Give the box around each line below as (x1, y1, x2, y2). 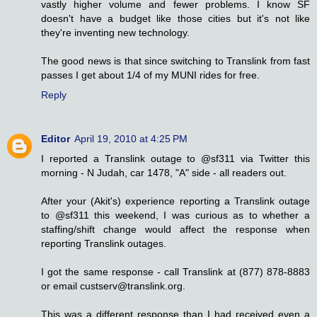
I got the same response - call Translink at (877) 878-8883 (41, 266, 310, 278)
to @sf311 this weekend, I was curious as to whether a (41, 209, 310, 221)
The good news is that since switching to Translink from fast (41, 55, 310, 67)
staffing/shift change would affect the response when (41, 224, 310, 236)
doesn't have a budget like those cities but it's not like (41, 13, 310, 25)
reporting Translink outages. (41, 238, 166, 250)
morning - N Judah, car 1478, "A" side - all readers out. (41, 167, 287, 179)
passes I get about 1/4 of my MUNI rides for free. (41, 69, 260, 81)
